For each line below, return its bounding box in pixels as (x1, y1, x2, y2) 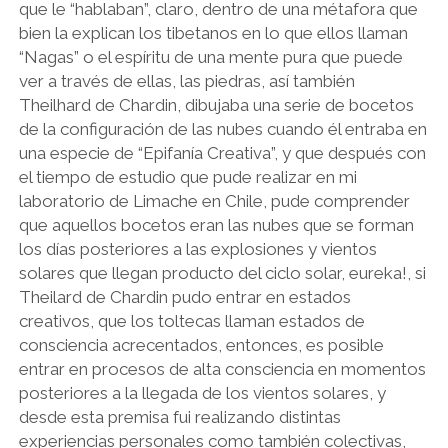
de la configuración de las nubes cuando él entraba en (18, 119, 427, 139)
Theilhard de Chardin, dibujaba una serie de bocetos (18, 95, 414, 115)
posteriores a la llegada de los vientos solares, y (18, 383, 386, 403)
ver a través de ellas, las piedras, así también (18, 71, 355, 91)
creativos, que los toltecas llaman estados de (18, 311, 365, 331)
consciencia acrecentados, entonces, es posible (18, 335, 384, 355)
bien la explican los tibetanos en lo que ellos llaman (18, 23, 408, 43)
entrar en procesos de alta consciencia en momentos (18, 359, 426, 379)
